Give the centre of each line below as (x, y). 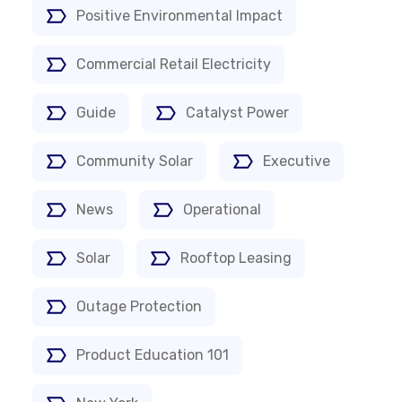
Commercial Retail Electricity (174, 64)
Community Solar (135, 161)
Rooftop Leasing (236, 258)
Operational (222, 210)
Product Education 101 (153, 355)
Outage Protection (139, 306)
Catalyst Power (237, 113)
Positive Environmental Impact (179, 16)
